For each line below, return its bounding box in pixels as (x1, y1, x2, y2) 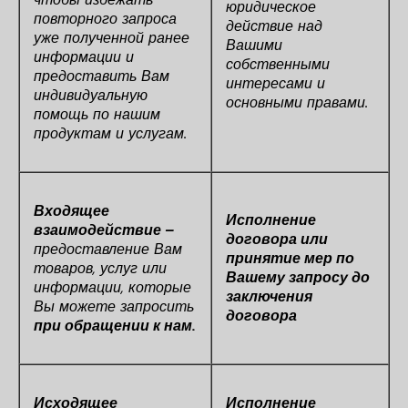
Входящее (34, 201, 109, 220)
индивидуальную (34, 86, 148, 105)
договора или (226, 229, 328, 249)
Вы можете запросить (34, 297, 194, 316)
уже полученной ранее (34, 28, 189, 47)
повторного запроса (34, 9, 177, 28)
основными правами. (226, 93, 368, 112)
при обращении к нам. (34, 316, 196, 335)
